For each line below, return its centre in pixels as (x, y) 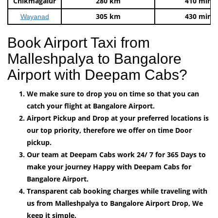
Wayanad (35, 16)
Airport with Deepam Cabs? (97, 74)
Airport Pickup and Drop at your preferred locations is (118, 118)
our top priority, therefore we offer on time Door (109, 130)
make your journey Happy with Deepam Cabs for (109, 166)
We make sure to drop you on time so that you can (113, 93)
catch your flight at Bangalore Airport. (91, 106)
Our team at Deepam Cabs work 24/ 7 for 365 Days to (116, 154)
